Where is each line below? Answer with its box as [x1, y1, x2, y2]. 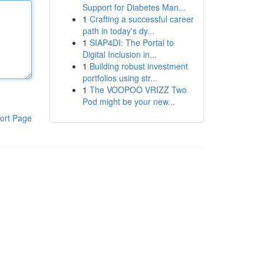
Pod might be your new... [82, 95, 175, 107]
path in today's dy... [82, 25, 154, 37]
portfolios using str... [82, 72, 157, 84]
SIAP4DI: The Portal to [89, 37, 174, 48]
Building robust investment [89, 60, 188, 72]
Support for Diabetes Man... [82, 1, 186, 13]
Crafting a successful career [89, 13, 194, 25]
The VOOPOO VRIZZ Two [89, 84, 187, 95]
